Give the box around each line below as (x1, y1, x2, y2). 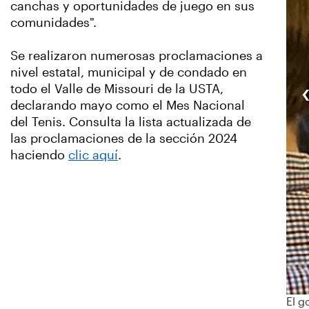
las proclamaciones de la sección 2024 (10, 132, 237, 146)
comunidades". (10, 16, 97, 30)
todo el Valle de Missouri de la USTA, (10, 82, 223, 96)
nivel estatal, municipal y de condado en (10, 66, 247, 79)
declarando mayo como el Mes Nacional (10, 99, 245, 112)
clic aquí (68, 148, 118, 162)
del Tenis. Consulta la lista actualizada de (10, 115, 251, 129)
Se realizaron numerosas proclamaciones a (10, 49, 263, 63)
